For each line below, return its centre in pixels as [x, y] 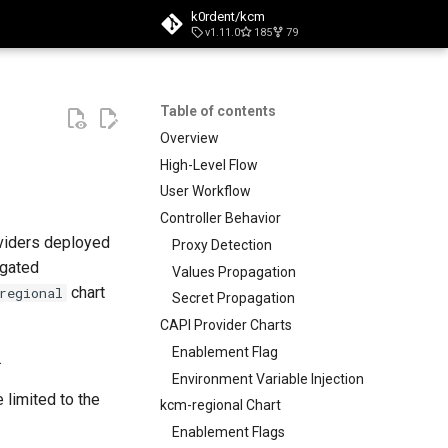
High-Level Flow [209, 164]
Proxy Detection [222, 244]
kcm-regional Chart [220, 405]
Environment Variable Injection [268, 378]
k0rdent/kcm [228, 16]
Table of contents [218, 111]
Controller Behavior [220, 218]
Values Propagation [234, 271]
